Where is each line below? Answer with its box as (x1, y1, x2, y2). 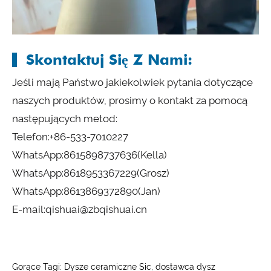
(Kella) (137, 149, 167, 162)
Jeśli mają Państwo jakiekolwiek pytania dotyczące (12, 76, 253, 89)
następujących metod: (12, 113, 117, 125)
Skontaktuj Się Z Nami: (26, 51, 192, 69)
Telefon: (12, 131, 50, 143)
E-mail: (12, 203, 45, 216)
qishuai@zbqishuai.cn (45, 203, 147, 216)
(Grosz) (137, 167, 169, 180)
